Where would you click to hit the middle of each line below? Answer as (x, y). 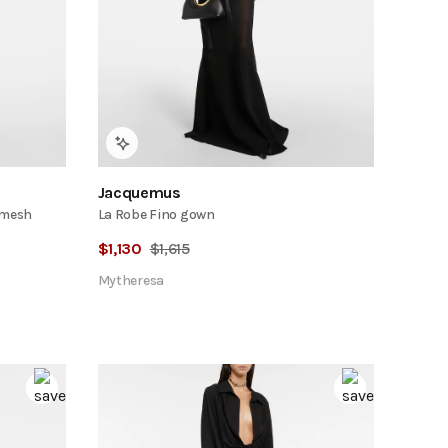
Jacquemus (139, 192)
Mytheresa (131, 280)
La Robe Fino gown (156, 214)
